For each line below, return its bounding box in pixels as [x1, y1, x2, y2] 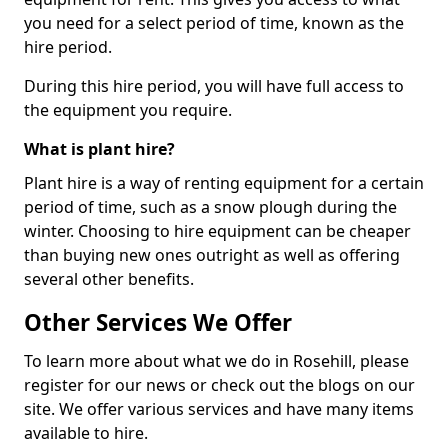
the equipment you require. [24, 99, 232, 121]
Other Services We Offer [24, 307, 292, 338]
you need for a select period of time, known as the [24, 12, 404, 34]
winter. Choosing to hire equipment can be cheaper [24, 220, 411, 242]
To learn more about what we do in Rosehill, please [24, 350, 409, 372]
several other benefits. [24, 268, 194, 290]
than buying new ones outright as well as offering [24, 244, 400, 266]
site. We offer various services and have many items [24, 398, 414, 420]
